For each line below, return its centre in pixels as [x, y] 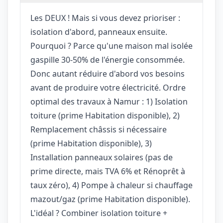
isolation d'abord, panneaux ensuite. [99, 32]
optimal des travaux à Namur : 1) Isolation [109, 101]
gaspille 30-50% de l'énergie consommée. [108, 59]
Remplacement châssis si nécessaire [99, 129]
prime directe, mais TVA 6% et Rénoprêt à [108, 171]
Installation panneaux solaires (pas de [102, 157]
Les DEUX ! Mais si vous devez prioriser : [105, 18]
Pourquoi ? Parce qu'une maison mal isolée [111, 46]
